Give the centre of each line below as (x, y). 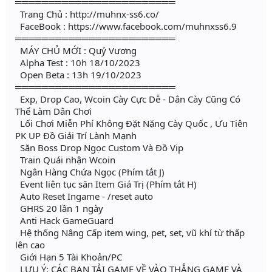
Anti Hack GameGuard (64, 221)
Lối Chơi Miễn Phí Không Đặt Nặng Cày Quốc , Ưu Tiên (131, 124)
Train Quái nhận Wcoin (65, 160)
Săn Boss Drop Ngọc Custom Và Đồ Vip (99, 148)
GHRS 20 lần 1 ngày (59, 209)
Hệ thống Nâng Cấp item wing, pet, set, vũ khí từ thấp (130, 233)
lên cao (30, 245)
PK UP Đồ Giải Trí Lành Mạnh (76, 136)
